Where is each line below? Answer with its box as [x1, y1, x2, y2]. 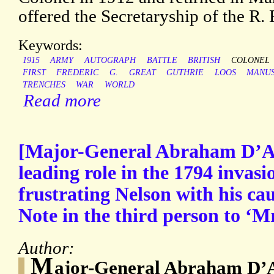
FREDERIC [56, 68, 99, 78]
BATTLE [146, 56, 177, 65]
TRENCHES [22, 80, 65, 90]
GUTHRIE [166, 68, 204, 78]
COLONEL [231, 56, 270, 65]
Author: [18, 238, 79, 258]
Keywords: [18, 37, 83, 54]
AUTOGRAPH [84, 56, 136, 65]
